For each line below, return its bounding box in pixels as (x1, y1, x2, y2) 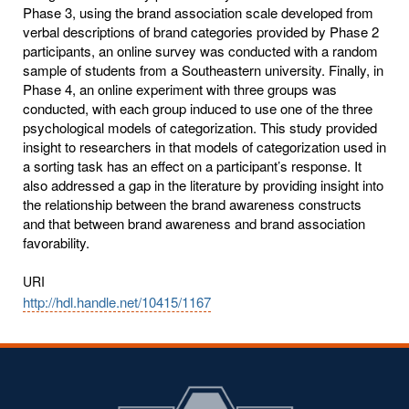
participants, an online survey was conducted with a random (23, 40, 378, 60)
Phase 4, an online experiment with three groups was (23, 79, 337, 99)
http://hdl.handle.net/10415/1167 (23, 291, 211, 311)
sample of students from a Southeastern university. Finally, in (23, 59, 383, 79)
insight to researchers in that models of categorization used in (23, 136, 386, 156)
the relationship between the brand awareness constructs (23, 194, 362, 214)
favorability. (23, 232, 89, 252)
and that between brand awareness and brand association (23, 213, 365, 233)
